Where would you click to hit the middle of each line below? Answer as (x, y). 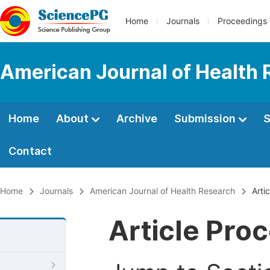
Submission (206, 118)
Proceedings (242, 21)
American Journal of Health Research (162, 191)
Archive (137, 118)
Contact (30, 151)
